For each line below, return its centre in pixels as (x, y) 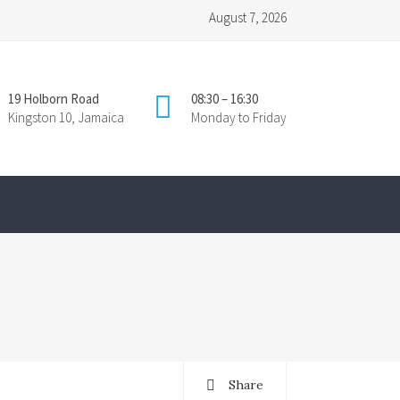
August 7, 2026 (248, 17)
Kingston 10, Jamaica (66, 117)
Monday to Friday (239, 117)
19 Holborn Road (54, 99)
